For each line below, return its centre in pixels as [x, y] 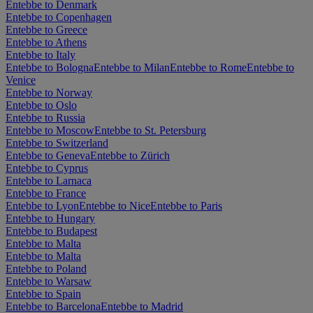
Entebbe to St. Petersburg [150, 131]
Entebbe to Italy [41, 55]
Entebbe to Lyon [42, 206]
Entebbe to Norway [49, 93]
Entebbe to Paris [186, 206]
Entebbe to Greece [46, 30]
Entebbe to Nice [115, 206]
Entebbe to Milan [132, 68]
